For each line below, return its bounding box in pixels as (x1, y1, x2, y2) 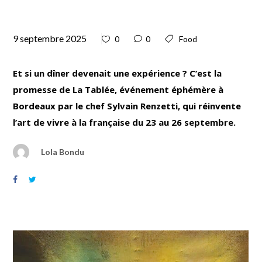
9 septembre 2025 (13, 32, 87, 44)
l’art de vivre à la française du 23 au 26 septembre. (13, 116, 236, 128)
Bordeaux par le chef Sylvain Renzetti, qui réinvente (13, 99, 242, 112)
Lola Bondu (41, 146, 85, 157)
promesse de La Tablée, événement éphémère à (13, 83, 224, 95)
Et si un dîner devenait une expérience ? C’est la (13, 67, 222, 79)
